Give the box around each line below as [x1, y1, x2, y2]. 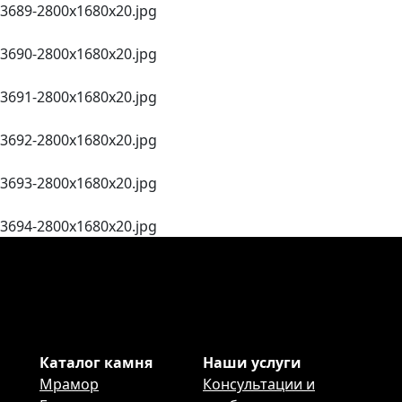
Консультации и [203, 374, 315, 394]
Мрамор [39, 374, 99, 394]
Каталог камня [39, 353, 153, 372]
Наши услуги [203, 353, 301, 372]
